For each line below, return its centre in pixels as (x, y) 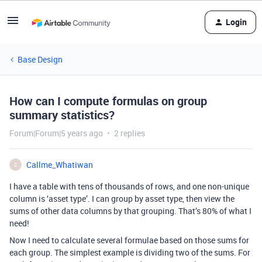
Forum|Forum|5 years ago (56, 133)
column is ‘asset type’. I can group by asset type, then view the (122, 199)
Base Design (40, 59)
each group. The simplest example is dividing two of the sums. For (130, 252)
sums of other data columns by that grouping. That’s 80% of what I (130, 211)
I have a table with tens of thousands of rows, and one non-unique (129, 186)
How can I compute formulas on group (108, 101)
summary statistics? (62, 115)
